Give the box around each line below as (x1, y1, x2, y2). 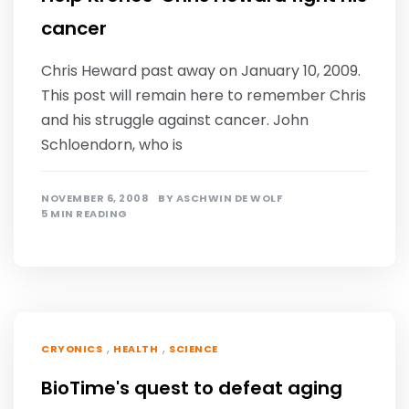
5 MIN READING (41, 206, 128, 221)
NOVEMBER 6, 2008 (41, 191, 149, 205)
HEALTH (113, 341, 158, 356)
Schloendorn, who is (41, 134, 183, 155)
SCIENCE (169, 341, 218, 356)
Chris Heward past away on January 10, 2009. (41, 60, 361, 81)
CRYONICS (41, 341, 102, 356)
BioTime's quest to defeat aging (41, 375, 342, 401)
